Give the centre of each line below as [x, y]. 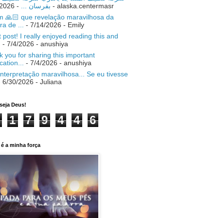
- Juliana [48, 82]
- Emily [73, 25]
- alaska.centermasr [82, 6]
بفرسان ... [36, 6]
